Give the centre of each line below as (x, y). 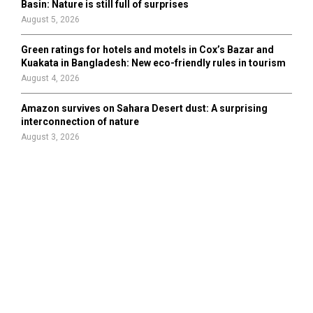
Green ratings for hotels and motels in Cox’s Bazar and (147, 50)
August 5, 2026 (50, 20)
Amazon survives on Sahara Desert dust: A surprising (144, 108)
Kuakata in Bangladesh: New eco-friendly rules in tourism (153, 63)
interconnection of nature (80, 122)
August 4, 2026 (50, 78)
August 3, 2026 (50, 137)
